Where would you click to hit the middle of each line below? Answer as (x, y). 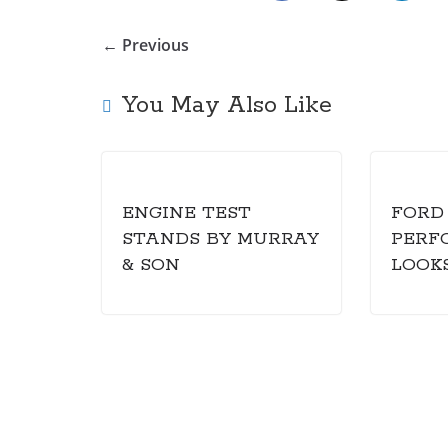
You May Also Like (227, 105)
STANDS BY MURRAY (220, 239)
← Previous (145, 45)
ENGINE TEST (186, 213)
